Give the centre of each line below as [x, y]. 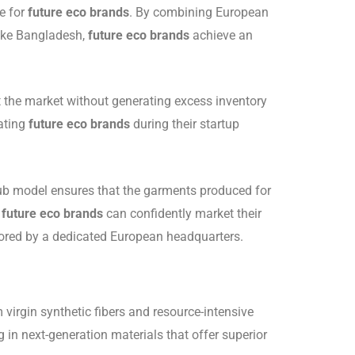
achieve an [221, 35]
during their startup [185, 124]
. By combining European [199, 12]
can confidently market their [182, 213]
